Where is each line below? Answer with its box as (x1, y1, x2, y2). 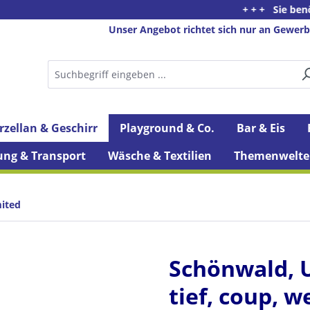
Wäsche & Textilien (108, 148, 212, 164)
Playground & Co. (120, 120, 215, 136)
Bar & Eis (237, 120, 285, 136)
